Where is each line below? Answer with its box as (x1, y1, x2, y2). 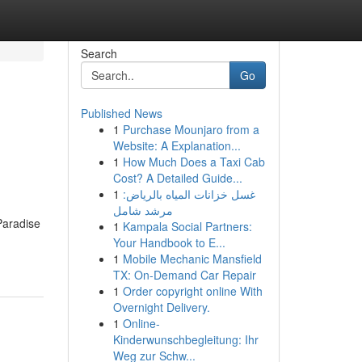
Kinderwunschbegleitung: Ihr (112, 331, 259, 347)
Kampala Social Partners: (122, 218, 252, 234)
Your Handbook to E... (112, 234, 225, 250)
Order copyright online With (122, 283, 263, 299)
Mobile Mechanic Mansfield (122, 250, 262, 267)
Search (80, 45, 117, 61)
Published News (80, 105, 162, 121)
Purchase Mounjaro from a (122, 121, 259, 137)
